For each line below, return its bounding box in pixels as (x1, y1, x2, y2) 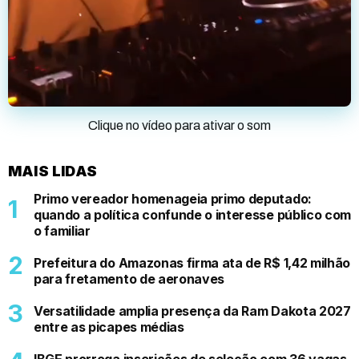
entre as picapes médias (34, 318, 184, 335)
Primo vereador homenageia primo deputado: (34, 190, 312, 207)
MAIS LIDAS (8, 162, 97, 179)
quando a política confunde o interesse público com (34, 206, 351, 223)
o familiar (34, 222, 91, 239)
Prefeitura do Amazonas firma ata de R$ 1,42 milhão (34, 254, 350, 271)
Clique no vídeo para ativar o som (88, 118, 271, 132)
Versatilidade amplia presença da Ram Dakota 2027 (34, 302, 351, 319)
